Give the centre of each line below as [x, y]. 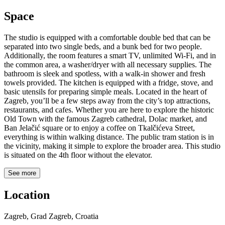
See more [22, 173]
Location [27, 195]
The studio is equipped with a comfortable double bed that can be [107, 38]
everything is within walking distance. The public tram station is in [109, 137]
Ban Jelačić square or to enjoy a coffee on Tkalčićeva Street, [99, 128]
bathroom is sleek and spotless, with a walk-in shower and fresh [105, 74]
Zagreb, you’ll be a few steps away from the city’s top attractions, [107, 101]
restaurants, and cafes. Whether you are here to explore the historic [109, 110]
